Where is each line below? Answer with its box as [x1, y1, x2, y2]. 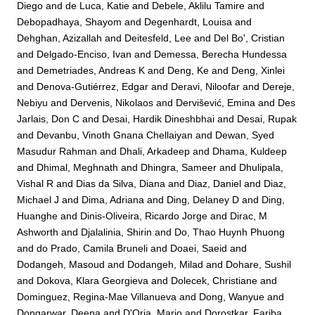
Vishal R [17, 178, 54, 190]
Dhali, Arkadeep [120, 146, 191, 157]
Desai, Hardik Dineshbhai [102, 113, 215, 125]
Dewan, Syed [215, 129, 275, 141]
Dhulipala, [239, 162, 284, 174]
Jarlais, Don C [17, 113, 80, 125]
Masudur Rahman [17, 146, 98, 157]
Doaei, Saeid [170, 243, 228, 255]
